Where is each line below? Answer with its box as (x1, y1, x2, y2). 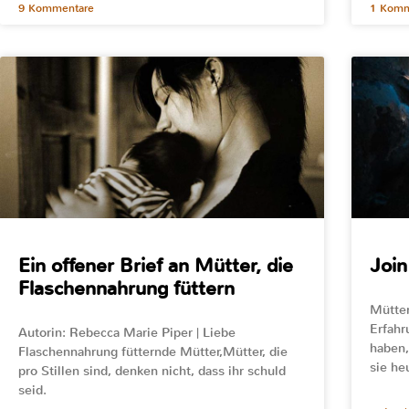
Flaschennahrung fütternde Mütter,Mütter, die (18, 342, 288, 361)
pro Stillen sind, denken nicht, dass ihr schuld (18, 362, 286, 380)
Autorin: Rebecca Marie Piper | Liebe (18, 323, 236, 341)
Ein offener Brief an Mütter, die (18, 252, 293, 278)
